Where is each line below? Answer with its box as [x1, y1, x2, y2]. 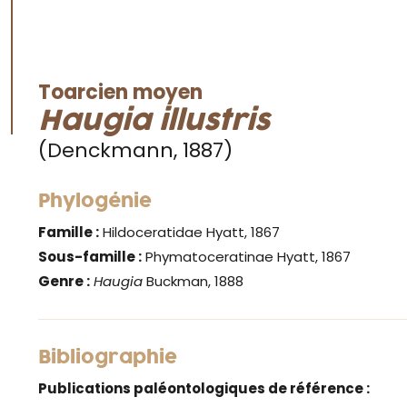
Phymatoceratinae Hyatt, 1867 [142, 247, 351, 267]
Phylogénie [38, 188, 152, 216]
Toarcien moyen [38, 78, 203, 107]
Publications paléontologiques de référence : [38, 379, 370, 399]
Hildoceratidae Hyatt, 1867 [99, 223, 280, 243]
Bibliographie [38, 344, 177, 372]
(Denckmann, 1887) [38, 136, 233, 165]
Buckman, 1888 [143, 272, 243, 292]
